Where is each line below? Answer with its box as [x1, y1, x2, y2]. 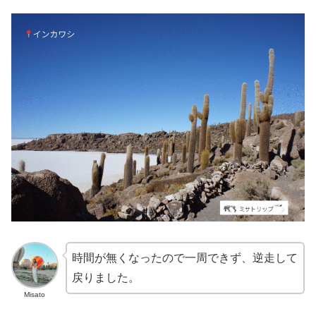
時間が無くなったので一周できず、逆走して [71, 251, 298, 264]
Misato [24, 291, 46, 299]
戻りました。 [71, 271, 140, 284]
